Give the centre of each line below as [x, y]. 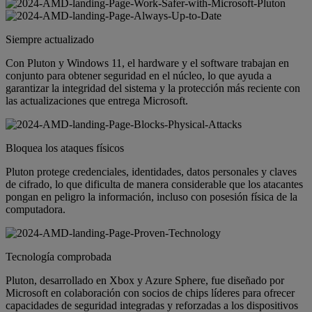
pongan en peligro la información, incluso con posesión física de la [151, 197]
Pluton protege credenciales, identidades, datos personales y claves [151, 172]
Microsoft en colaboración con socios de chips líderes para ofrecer [150, 293]
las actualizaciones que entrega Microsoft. [97, 101]
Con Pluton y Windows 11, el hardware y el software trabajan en [147, 63]
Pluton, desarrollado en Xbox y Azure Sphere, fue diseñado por [145, 281]
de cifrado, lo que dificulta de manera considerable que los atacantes [154, 185]
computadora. [36, 210]
